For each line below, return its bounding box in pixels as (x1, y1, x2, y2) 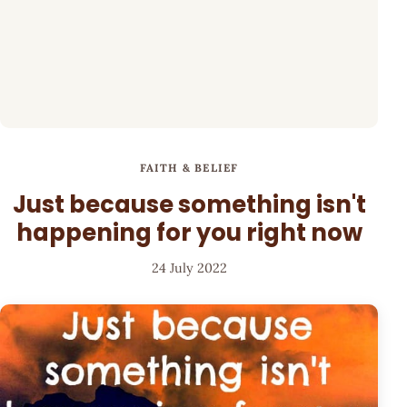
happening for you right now (15, 215, 362, 249)
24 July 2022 (151, 260, 227, 277)
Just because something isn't (12, 187, 366, 221)
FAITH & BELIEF (139, 161, 239, 175)
